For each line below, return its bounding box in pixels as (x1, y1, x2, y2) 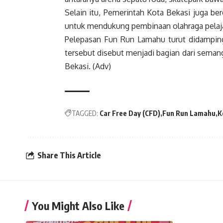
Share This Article (37, 150, 101, 160)
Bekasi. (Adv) (65, 61, 111, 72)
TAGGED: (72, 109, 98, 118)
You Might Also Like (32, 199, 124, 213)
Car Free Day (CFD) (100, 109, 160, 118)
